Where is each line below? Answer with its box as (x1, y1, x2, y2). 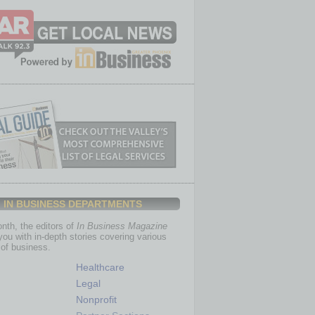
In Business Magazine (77, 221, 167, 231)
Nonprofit (76, 294, 117, 305)
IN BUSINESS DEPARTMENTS (4, 198, 142, 210)
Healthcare (76, 262, 124, 273)
